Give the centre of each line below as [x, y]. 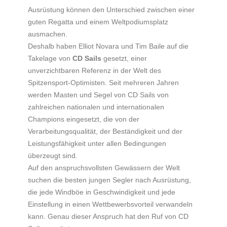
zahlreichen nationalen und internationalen [96, 107]
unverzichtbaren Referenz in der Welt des [94, 70]
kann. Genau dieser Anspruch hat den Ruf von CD [108, 216]
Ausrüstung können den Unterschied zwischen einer [111, 9]
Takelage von [50, 58]
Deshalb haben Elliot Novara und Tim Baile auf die [108, 46]
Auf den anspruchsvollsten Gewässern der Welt [104, 167]
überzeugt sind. [53, 155]
